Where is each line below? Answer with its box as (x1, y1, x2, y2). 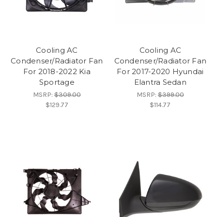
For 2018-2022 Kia (23, 66, 91, 76)
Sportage (39, 77, 75, 87)
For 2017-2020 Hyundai (117, 66, 204, 76)
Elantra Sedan (134, 77, 186, 87)
